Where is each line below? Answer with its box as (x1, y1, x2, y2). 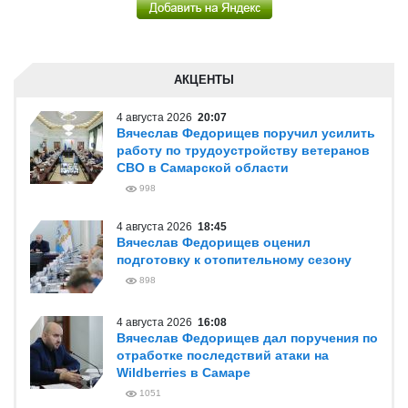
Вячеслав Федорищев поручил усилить (117, 126, 375, 140)
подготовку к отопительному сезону (117, 252, 352, 267)
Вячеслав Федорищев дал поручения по (117, 331, 378, 345)
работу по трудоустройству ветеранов (117, 143, 370, 158)
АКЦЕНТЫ (174, 73, 234, 87)
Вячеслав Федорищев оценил (117, 235, 311, 250)
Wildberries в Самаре (117, 365, 250, 380)
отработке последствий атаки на (117, 348, 329, 362)
